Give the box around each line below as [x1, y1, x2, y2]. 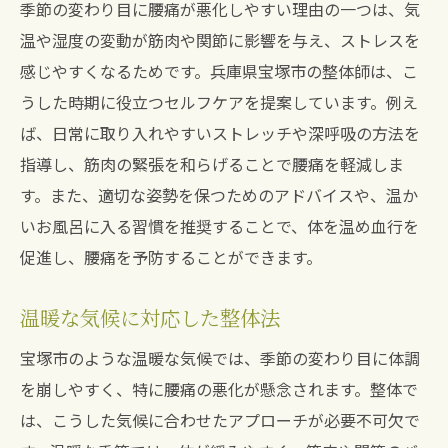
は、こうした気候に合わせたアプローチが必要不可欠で [20, 408, 420, 432]
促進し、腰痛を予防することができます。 [20, 245, 322, 269]
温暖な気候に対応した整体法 [20, 303, 280, 332]
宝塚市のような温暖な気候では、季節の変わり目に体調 [20, 346, 420, 370]
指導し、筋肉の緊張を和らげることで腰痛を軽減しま [20, 152, 404, 176]
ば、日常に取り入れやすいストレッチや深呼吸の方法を [20, 121, 420, 145]
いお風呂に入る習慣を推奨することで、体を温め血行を [20, 214, 419, 238]
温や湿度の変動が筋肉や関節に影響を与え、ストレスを [20, 28, 420, 52]
